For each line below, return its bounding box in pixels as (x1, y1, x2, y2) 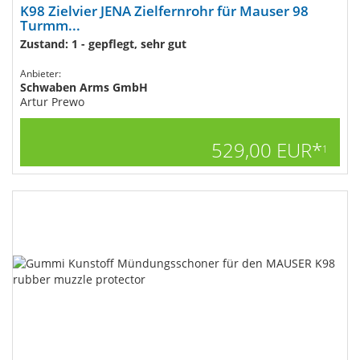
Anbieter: (20, 67, 61, 80)
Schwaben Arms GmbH (20, 80, 148, 95)
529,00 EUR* (211, 137, 322, 163)
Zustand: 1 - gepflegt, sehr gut (20, 36, 186, 51)
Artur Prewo (20, 94, 84, 109)
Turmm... (20, 16, 80, 35)
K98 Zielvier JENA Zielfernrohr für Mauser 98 (20, 2, 309, 20)
